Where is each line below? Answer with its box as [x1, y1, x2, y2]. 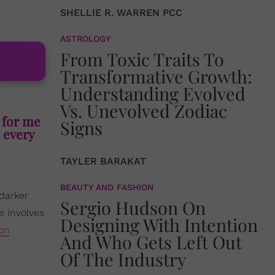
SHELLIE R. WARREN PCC [60, 6, 182, 18]
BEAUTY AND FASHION [60, 182, 153, 192]
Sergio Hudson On [60, 195, 206, 219]
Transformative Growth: [60, 64, 252, 88]
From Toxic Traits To [60, 47, 224, 71]
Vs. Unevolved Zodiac [60, 98, 227, 122]
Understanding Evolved [60, 81, 246, 105]
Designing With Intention [60, 212, 258, 236]
